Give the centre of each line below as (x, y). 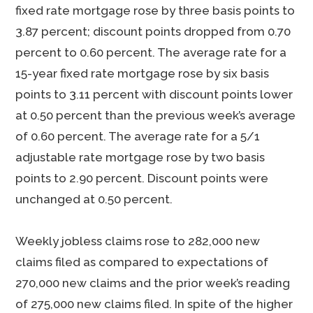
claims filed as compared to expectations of (142, 262)
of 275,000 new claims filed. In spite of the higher (154, 304)
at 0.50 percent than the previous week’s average (156, 115)
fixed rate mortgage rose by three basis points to (155, 10)
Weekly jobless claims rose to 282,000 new (138, 241)
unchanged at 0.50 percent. (94, 199)
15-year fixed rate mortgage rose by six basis (143, 73)
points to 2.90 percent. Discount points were (142, 178)
